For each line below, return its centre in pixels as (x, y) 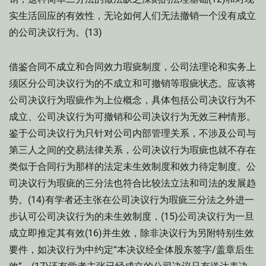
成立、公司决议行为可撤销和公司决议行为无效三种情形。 (132, 117)
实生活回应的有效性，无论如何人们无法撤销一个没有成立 (132, 16)
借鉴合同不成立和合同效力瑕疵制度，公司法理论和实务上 (132, 67)
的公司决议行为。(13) (56, 32)
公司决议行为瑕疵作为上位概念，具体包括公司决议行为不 (132, 100)
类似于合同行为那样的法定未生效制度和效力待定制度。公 (132, 167)
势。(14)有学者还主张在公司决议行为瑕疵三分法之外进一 (132, 200)
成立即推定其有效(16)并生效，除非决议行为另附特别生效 (132, 233)
